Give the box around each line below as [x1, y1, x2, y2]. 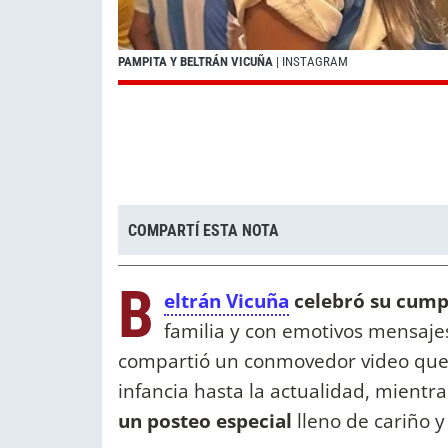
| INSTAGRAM [273, 54, 348, 70]
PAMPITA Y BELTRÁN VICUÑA [118, 54, 273, 70]
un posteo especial [118, 407, 297, 435]
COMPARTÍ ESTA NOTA [128, 220, 279, 240]
